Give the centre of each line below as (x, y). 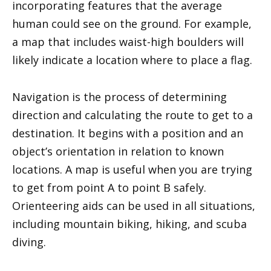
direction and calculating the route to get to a (132, 115)
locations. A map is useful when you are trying (132, 169)
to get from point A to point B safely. (109, 187)
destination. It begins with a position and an (128, 133)
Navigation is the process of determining (119, 96)
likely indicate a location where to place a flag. (132, 60)
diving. (29, 242)
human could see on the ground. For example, (132, 24)
